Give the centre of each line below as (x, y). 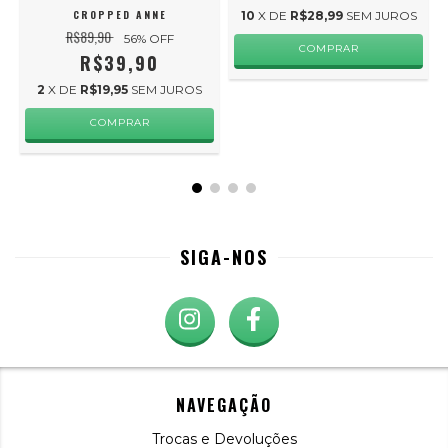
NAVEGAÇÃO (224, 405)
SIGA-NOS (224, 257)
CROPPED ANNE (119, 15)
